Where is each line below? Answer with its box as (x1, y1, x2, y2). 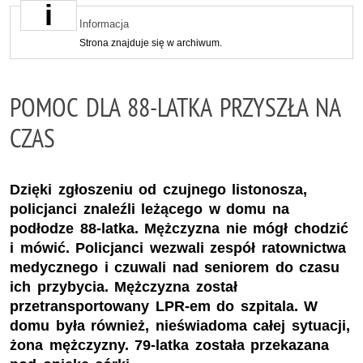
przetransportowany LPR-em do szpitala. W (10, 298, 318, 315)
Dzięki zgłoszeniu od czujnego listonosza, (10, 181, 308, 199)
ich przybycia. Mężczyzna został (10, 279, 237, 296)
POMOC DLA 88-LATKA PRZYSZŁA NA (10, 90, 341, 123)
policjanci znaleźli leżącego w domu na (10, 201, 289, 218)
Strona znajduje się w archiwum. (79, 36, 222, 49)
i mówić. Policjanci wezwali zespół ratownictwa (10, 240, 346, 257)
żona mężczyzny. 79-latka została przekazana (10, 337, 330, 354)
